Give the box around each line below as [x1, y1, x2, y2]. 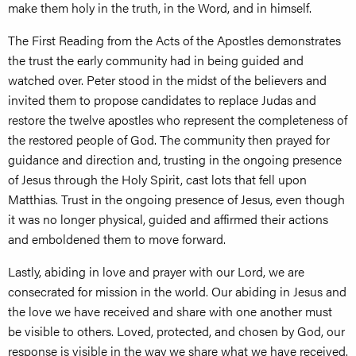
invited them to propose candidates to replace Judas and [8, 91, 316, 110]
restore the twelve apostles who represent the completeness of [8, 110, 347, 130]
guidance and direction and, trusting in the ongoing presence [8, 150, 342, 169]
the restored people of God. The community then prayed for [8, 130, 330, 149]
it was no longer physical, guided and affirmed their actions [8, 210, 328, 229]
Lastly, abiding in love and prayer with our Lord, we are [8, 262, 304, 281]
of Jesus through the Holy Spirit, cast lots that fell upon [8, 170, 307, 189]
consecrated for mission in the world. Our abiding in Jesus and [8, 282, 346, 301]
